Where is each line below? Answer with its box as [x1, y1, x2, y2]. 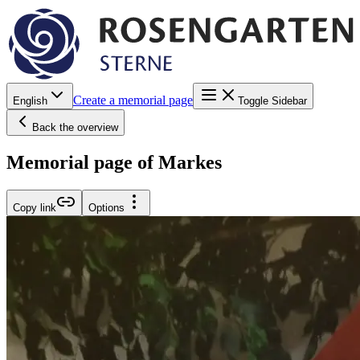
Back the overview [32, 121, 118, 133]
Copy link [13, 201, 56, 214]
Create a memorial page [73, 92, 193, 107]
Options [88, 201, 125, 214]
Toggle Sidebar [238, 94, 307, 107]
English [13, 94, 47, 107]
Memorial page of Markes [6, 151, 222, 173]
